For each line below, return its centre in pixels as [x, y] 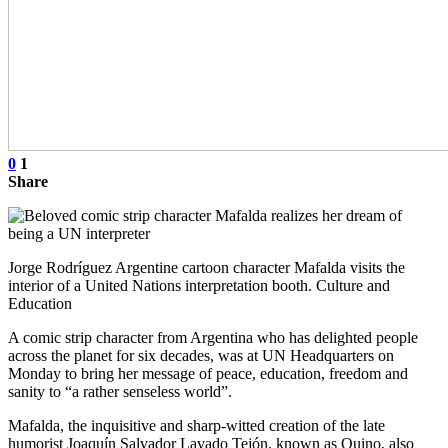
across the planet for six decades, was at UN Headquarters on [201, 355]
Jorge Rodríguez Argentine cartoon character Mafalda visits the [206, 267]
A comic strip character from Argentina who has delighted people [213, 337]
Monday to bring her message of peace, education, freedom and [208, 373]
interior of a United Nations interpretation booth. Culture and [199, 285]
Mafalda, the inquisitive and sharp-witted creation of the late [196, 425]
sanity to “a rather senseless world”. [120, 391]
